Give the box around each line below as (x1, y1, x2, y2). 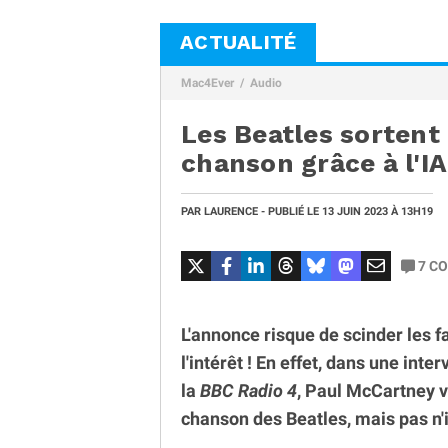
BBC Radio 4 (200, 380, 297, 401)
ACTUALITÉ (180, 30, 297, 54)
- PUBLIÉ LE (258, 205, 322, 218)
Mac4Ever (181, 76, 234, 90)
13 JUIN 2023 (322, 205, 391, 218)
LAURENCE (204, 205, 258, 218)
